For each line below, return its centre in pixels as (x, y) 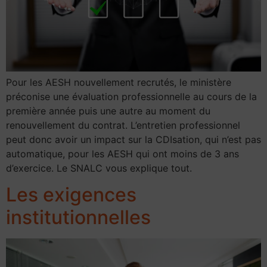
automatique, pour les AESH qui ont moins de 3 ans (122, 154)
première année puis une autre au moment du (108, 111)
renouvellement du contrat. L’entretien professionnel (123, 125)
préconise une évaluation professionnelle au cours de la (131, 97)
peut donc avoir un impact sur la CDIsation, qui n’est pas (133, 140)
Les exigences (71, 195)
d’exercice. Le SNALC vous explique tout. (99, 168)
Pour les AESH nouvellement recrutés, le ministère (119, 83)
